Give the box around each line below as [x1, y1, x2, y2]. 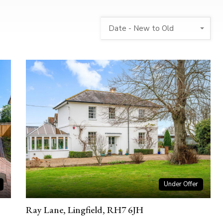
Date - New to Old [108, 23, 174, 34]
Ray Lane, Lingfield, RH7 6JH [26, 204, 144, 217]
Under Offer [163, 180, 198, 189]
